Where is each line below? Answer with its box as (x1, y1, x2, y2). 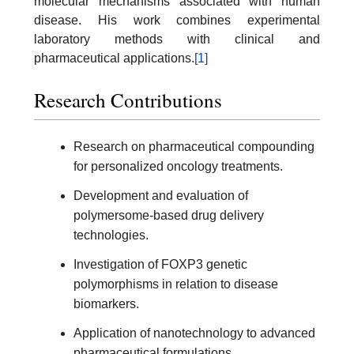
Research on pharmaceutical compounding (73, 140, 314, 154)
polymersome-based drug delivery (73, 209, 264, 223)
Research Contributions (34, 87, 222, 114)
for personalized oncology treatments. (73, 160, 283, 174)
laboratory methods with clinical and (34, 32, 320, 46)
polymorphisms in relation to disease (73, 277, 278, 292)
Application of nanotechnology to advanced (73, 326, 315, 341)
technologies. (73, 228, 149, 243)
